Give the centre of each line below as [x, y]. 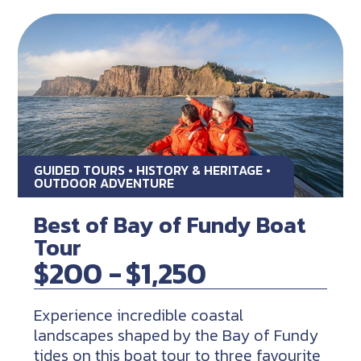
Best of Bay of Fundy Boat [170, 225]
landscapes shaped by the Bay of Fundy [176, 336]
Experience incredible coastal [139, 315]
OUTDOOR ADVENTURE [104, 183]
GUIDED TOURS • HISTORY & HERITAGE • [153, 170]
